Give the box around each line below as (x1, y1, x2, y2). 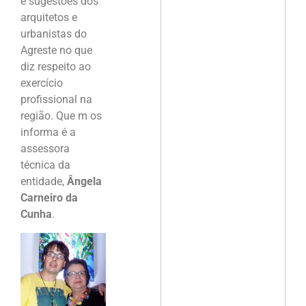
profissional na (20, 93, 92, 107)
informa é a (20, 126, 76, 139)
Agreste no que (20, 44, 92, 57)
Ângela (67, 175, 102, 189)
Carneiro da (20, 191, 78, 205)
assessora (20, 142, 70, 156)
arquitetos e (20, 11, 77, 25)
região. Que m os (20, 109, 102, 123)
